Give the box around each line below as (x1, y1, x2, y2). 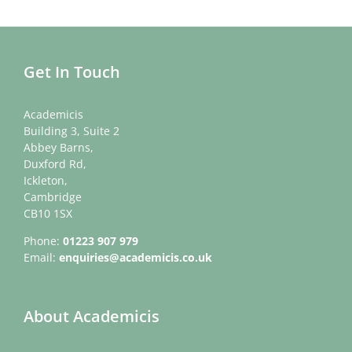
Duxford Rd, (24, 156, 86, 172)
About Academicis (24, 306, 159, 328)
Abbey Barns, (24, 140, 93, 156)
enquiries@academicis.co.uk (59, 250, 212, 266)
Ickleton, (24, 173, 68, 189)
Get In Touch (24, 61, 120, 83)
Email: (24, 250, 59, 266)
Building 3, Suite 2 (24, 123, 119, 139)
